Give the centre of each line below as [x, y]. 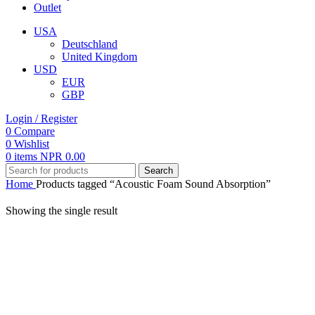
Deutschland [90, 44]
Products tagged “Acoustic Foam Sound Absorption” [153, 184]
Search [159, 171]
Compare [34, 131]
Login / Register [41, 119]
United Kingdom [99, 57]
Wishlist [32, 144]
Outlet [47, 8]
